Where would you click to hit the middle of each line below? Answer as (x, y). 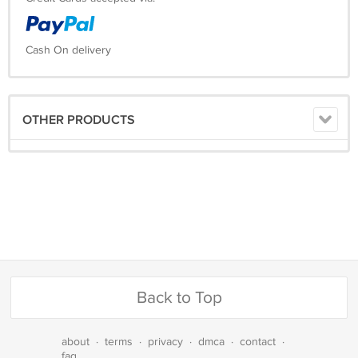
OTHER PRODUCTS (79, 121)
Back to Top (179, 298)
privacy (165, 342)
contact (258, 342)
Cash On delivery (68, 51)
